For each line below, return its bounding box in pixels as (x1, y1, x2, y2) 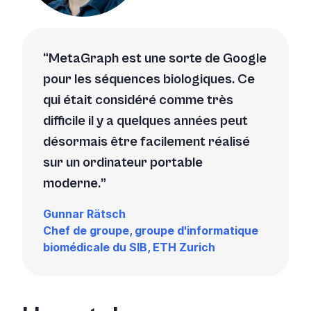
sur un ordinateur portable (43, 154, 203, 171)
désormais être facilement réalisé (43, 133, 250, 150)
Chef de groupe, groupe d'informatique (43, 223, 258, 237)
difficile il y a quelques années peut (43, 112, 248, 129)
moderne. (43, 175, 101, 192)
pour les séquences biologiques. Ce (43, 71, 255, 87)
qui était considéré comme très (43, 92, 233, 108)
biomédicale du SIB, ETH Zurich (43, 239, 215, 254)
